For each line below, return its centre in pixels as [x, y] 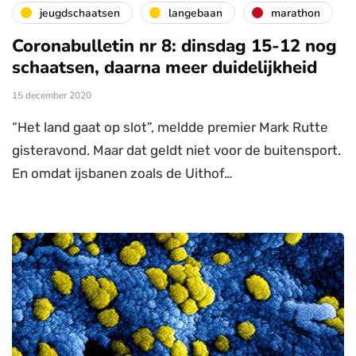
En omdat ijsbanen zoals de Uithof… [122, 174]
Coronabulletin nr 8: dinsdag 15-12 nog [174, 46]
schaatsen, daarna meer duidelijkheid [164, 68]
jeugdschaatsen [80, 13]
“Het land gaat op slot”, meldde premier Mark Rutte [170, 128]
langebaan [195, 13]
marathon [296, 13]
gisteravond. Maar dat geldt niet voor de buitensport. [176, 151]
